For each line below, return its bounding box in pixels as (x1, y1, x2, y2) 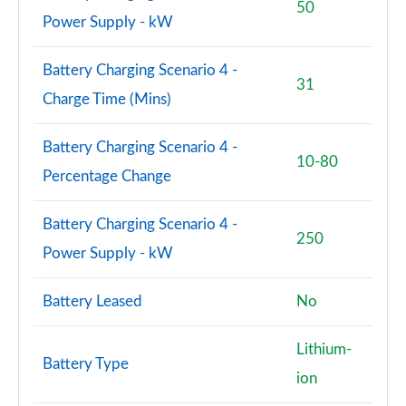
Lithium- (296, 342, 352, 357)
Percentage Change (43, 169, 171, 184)
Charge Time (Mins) (43, 92, 171, 107)
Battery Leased (43, 294, 142, 309)
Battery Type (43, 356, 129, 372)
